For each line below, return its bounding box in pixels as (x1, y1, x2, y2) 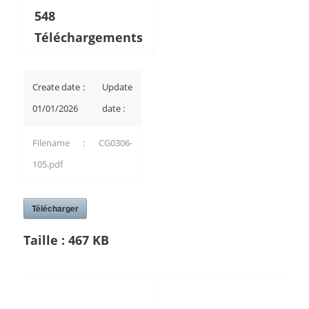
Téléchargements (34, 29, 143, 46)
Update (101, 81, 132, 93)
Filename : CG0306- (32, 137, 132, 149)
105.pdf (32, 158, 63, 170)
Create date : (32, 81, 85, 93)
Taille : (23, 231, 68, 248)
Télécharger (31, 202, 79, 215)
